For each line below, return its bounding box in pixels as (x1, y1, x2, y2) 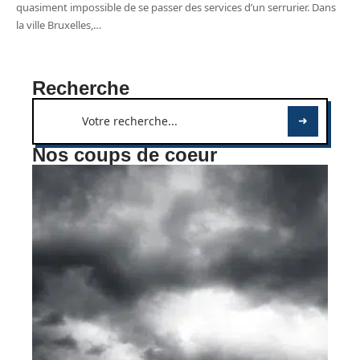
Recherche (32, 77, 129, 100)
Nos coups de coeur (32, 144, 217, 166)
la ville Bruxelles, (16, 18, 93, 33)
